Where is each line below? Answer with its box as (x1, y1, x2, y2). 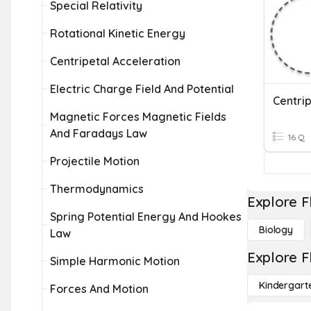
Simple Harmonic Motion (50, 254, 180, 268)
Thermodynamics (50, 182, 144, 196)
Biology (259, 224, 294, 236)
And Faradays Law (50, 126, 147, 140)
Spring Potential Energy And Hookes (50, 210, 242, 224)
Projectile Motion (50, 154, 140, 168)
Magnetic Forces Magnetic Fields (50, 110, 226, 124)
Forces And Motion (50, 282, 149, 296)
